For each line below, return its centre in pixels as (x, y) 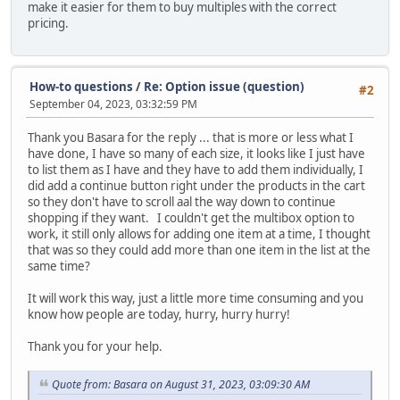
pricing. (48, 24)
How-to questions (81, 86)
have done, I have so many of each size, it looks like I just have (196, 154)
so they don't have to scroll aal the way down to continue (182, 202)
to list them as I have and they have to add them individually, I (196, 170)
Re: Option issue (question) (224, 86)
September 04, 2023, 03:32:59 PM (113, 104)
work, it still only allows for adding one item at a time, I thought (199, 234)
